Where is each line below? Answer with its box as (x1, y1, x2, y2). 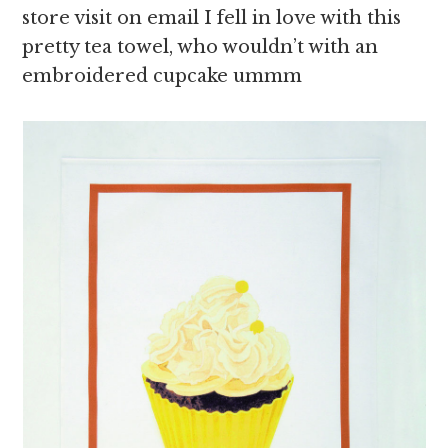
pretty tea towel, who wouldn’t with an (22, 36, 379, 58)
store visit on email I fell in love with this (22, 7, 402, 29)
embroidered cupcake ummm (22, 65, 303, 87)
